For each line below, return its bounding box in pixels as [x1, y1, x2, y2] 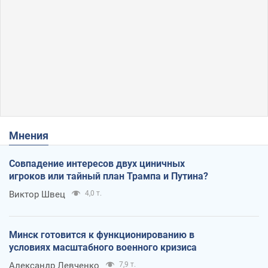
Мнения [19, 129, 48, 142]
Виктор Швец [9, 188, 65, 200]
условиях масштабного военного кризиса [9, 241, 197, 253]
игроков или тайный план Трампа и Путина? [9, 170, 208, 182]
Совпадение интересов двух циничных [9, 157, 185, 169]
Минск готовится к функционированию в [9, 229, 194, 240]
